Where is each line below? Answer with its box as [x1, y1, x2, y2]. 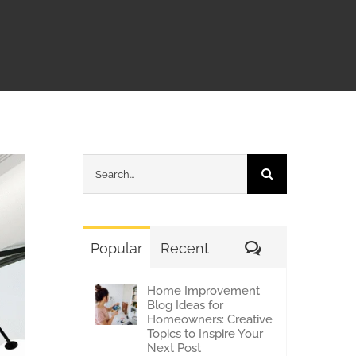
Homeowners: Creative [146, 312, 273, 327]
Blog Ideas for [146, 298, 223, 312]
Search [81, 160, 120, 174]
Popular [91, 240, 143, 257]
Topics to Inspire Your [146, 327, 263, 341]
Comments [259, 239, 335, 256]
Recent [160, 240, 209, 257]
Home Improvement [146, 284, 260, 298]
